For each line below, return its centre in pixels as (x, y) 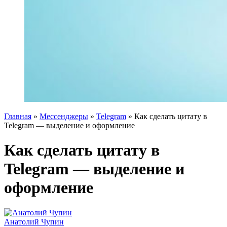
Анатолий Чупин (34, 221)
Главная (18, 116)
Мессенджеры (64, 116)
